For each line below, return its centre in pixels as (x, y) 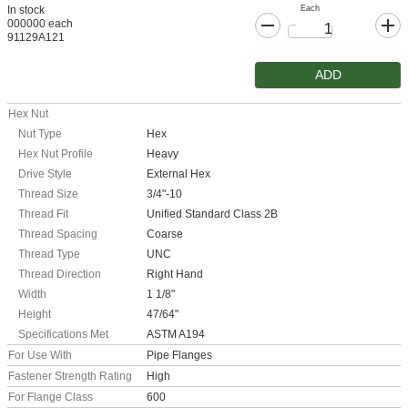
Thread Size (48, 194)
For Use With (40, 356)
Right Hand (175, 275)
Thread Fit (43, 214)
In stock (26, 10)
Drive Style (45, 174)
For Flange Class (51, 398)
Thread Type (49, 255)
